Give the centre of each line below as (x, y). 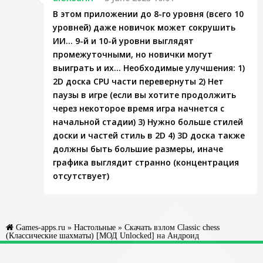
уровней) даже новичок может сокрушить (144, 27)
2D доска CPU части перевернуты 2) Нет (138, 81)
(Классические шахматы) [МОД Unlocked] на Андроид (102, 235)
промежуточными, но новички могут (133, 54)
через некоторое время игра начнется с (139, 108)
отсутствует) (81, 176)
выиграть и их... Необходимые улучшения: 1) (149, 68)
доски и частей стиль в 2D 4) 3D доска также (149, 135)
